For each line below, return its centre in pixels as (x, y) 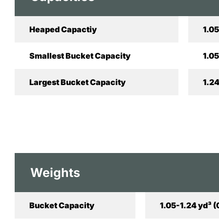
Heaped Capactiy (63, 29)
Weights (55, 173)
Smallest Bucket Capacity (80, 56)
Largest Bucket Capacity (77, 82)
